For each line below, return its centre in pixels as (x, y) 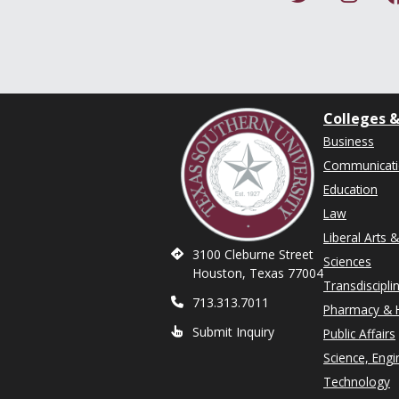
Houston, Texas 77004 (258, 273)
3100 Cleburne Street (253, 254)
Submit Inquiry (233, 332)
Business (349, 141)
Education (350, 189)
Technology (357, 382)
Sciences (347, 261)
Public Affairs (359, 334)
